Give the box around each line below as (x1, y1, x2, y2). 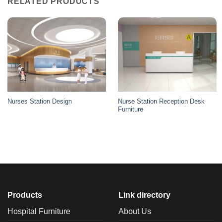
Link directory (118, 191, 170, 200)
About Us (118, 207, 151, 216)
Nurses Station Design (7, 98, 72, 106)
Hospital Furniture (7, 207, 70, 216)
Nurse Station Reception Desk (117, 97, 205, 105)
